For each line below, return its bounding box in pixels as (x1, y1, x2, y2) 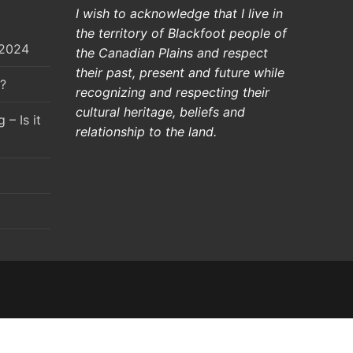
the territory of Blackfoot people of (76, 24, 287, 41)
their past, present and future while (76, 64, 284, 80)
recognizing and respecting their (76, 84, 269, 100)
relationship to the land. (76, 123, 217, 139)
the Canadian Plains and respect (76, 44, 268, 61)
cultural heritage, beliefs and (76, 103, 245, 120)
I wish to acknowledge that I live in (76, 5, 283, 21)
